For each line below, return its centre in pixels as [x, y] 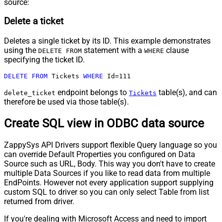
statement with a [113, 51]
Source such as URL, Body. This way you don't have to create [110, 164]
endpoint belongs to [92, 93]
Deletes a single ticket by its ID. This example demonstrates [107, 41]
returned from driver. [39, 201]
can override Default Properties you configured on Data [100, 154]
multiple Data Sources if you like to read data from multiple [107, 173]
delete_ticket [30, 93]
